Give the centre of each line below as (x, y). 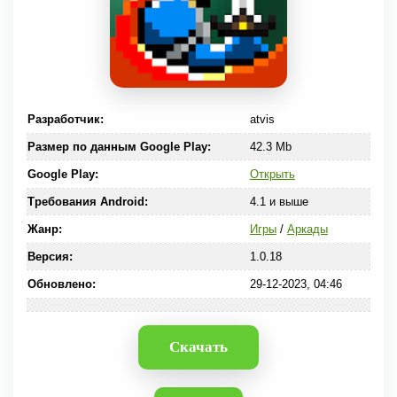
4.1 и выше (279, 202)
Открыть (272, 174)
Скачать (198, 347)
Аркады (307, 229)
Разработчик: (66, 119)
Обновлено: (62, 284)
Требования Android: (88, 202)
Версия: (50, 257)
